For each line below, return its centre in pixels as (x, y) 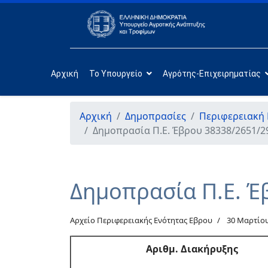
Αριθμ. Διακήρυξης (192, 249)
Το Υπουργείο (115, 73)
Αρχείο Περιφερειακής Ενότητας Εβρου (141, 220)
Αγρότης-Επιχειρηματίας (211, 73)
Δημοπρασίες (156, 116)
